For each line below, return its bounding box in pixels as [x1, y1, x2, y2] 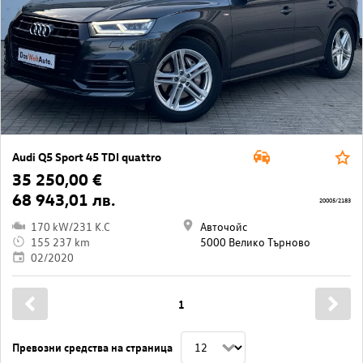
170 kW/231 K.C [31, 218, 110, 234]
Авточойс [200, 218, 247, 234]
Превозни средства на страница [12, 340, 173, 354]
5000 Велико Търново [200, 233, 310, 250]
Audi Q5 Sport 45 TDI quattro [12, 148, 161, 164]
